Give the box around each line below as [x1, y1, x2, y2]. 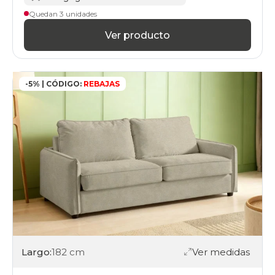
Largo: [21, 246, 52, 258]
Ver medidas [192, 246, 250, 258]
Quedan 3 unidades [29, 9, 97, 18]
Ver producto [105, 29, 170, 41]
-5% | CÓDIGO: [25, 79, 82, 89]
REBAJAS [82, 79, 120, 89]
